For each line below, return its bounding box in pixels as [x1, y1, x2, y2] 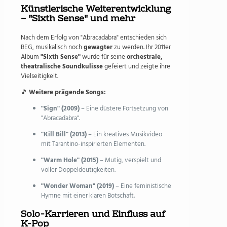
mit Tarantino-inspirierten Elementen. [41, 139, 145, 150]
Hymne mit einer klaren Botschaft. [41, 191, 135, 202]
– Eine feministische [114, 181, 171, 192]
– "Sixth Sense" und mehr [21, 11, 135, 27]
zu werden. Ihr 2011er [112, 42, 171, 53]
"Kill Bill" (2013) [41, 129, 87, 140]
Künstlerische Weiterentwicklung [21, 2, 171, 18]
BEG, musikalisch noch [21, 42, 84, 53]
